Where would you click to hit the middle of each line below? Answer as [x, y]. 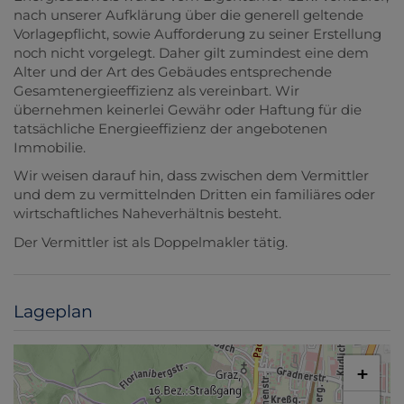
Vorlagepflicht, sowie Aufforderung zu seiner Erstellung [197, 33]
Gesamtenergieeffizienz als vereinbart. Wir [156, 90]
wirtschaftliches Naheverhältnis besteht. [147, 214]
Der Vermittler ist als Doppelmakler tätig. [151, 242]
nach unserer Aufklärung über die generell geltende [188, 14]
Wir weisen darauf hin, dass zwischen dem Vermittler [191, 176]
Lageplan [53, 312]
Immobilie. [50, 147]
